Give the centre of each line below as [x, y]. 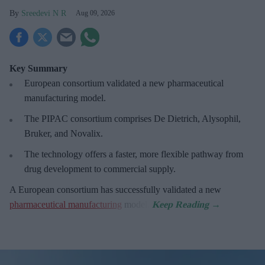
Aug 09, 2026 [95, 13]
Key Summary [38, 68]
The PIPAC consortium [69, 118]
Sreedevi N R [44, 13]
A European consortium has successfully [86, 189]
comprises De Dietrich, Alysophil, [177, 118]
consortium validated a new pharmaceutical [142, 83]
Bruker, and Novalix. [64, 133]
